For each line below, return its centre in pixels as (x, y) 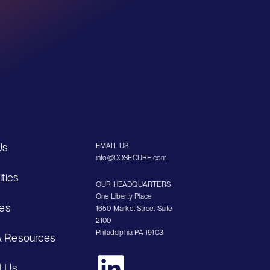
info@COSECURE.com (131, 158)
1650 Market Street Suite (134, 208)
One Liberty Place (126, 196)
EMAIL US (112, 146)
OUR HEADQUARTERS (133, 184)
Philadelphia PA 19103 (130, 232)
